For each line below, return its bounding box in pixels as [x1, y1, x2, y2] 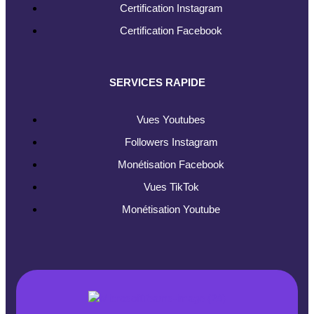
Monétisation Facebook [118, 158, 224, 170]
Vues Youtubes [137, 113, 205, 125]
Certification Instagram [119, 1, 223, 14]
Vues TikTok [143, 180, 199, 193]
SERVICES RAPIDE [109, 76, 205, 88]
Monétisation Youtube [122, 203, 220, 215]
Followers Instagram [124, 135, 218, 148]
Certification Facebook [120, 24, 222, 36]
